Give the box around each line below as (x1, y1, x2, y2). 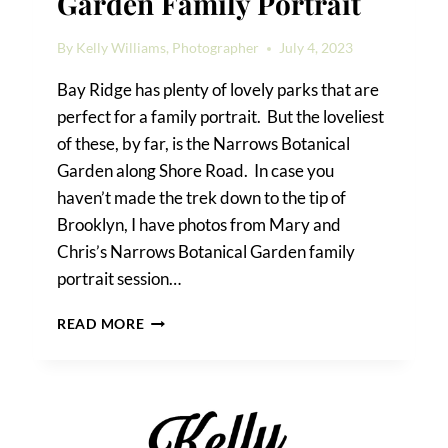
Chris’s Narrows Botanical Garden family (57, 241, 356, 263)
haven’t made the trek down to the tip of (57, 187, 347, 209)
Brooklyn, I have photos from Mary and (57, 214, 342, 236)
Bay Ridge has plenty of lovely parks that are (57, 79, 380, 101)
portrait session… (57, 268, 182, 290)
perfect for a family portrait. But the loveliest (57, 106, 385, 128)
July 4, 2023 (279, 40, 354, 57)
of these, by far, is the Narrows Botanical (57, 133, 351, 155)
